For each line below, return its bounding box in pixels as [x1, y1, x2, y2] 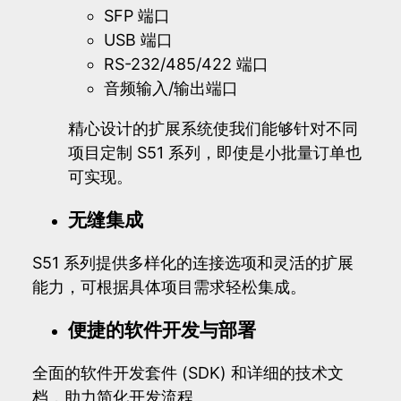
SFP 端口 [104, 5, 170, 25]
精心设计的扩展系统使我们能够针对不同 [68, 118, 358, 138]
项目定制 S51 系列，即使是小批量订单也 [68, 142, 362, 162]
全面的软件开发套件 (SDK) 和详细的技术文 [32, 363, 344, 382]
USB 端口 [104, 30, 173, 49]
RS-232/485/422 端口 [104, 54, 269, 73]
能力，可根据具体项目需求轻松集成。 [32, 277, 306, 296]
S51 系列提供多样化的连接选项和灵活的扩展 [32, 252, 354, 272]
